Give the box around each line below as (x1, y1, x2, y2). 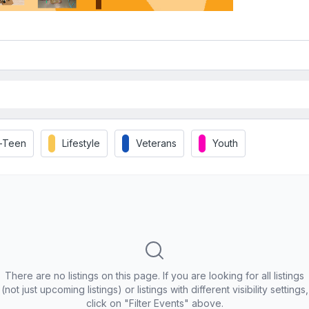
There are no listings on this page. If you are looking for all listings (5, 270, 304, 281)
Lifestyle (62, 137, 100, 149)
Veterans (136, 137, 177, 149)
